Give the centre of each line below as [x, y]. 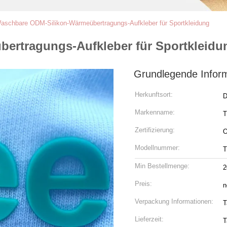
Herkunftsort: [154, 94]
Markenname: [155, 112]
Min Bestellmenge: [162, 166]
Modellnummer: [157, 148]
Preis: [143, 184]
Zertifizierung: [155, 130]
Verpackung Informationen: [174, 201]
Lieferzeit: [149, 219]
